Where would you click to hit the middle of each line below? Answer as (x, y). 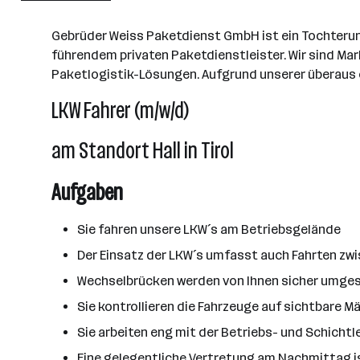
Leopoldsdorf (74, 20)
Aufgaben (87, 192)
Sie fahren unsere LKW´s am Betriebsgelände (209, 229)
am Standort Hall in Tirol (143, 151)
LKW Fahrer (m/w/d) (120, 110)
